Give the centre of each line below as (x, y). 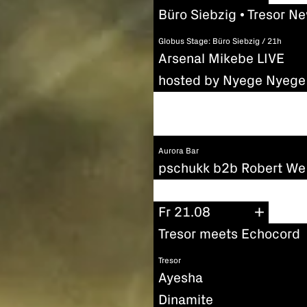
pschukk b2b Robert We (232, 168)
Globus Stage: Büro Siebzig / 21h (220, 41)
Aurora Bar (179, 151)
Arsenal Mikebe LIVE (221, 59)
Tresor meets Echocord (229, 235)
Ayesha (181, 278)
